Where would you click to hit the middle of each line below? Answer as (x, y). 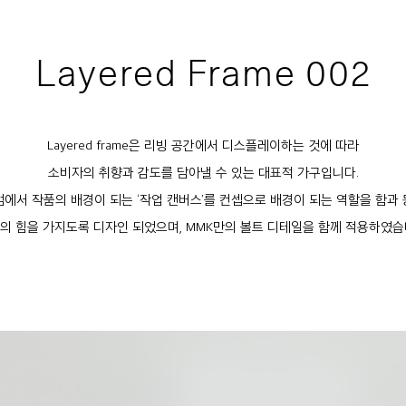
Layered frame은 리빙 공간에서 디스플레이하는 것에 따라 (203, 144)
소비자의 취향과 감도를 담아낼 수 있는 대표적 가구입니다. (203, 171)
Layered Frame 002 (203, 72)
